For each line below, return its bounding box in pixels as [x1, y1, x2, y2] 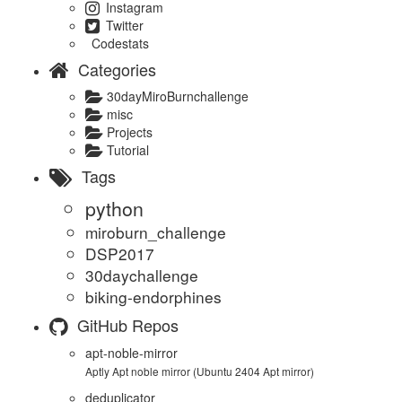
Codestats [88, 33, 149, 52]
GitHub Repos [77, 313, 179, 337]
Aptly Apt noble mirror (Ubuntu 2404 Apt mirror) [85, 363, 314, 379]
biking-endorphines [85, 285, 222, 309]
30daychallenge [85, 264, 198, 287]
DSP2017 [85, 242, 154, 266]
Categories [78, 57, 156, 81]
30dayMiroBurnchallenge [103, 87, 249, 106]
